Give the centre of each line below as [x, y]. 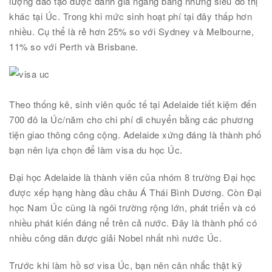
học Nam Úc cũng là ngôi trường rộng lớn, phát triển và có [133, 207]
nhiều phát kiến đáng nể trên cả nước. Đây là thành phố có [133, 223]
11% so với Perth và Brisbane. [74, 46]
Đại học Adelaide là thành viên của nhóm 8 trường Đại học [133, 177]
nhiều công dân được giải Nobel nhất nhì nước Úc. [116, 238]
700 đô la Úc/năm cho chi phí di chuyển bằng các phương [131, 119]
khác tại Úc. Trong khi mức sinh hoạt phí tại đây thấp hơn [131, 16]
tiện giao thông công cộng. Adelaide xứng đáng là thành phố [135, 134]
